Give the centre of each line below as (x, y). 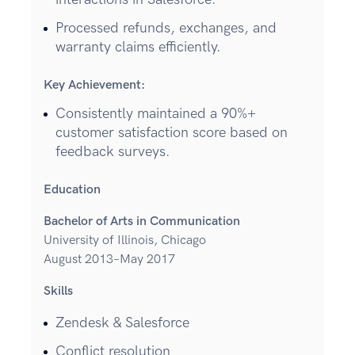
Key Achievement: (94, 86)
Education (72, 190)
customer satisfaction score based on (172, 133)
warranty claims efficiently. (138, 48)
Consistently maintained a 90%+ (156, 114)
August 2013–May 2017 (109, 260)
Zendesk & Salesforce (122, 323)
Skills (58, 292)
